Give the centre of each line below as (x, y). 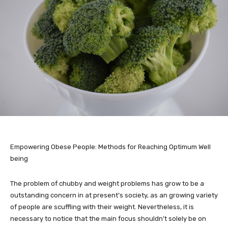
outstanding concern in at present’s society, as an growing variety (114, 195)
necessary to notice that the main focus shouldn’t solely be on (108, 218)
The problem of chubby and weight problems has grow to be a (107, 183)
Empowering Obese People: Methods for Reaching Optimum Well (110, 147)
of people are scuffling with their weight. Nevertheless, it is (102, 207)
